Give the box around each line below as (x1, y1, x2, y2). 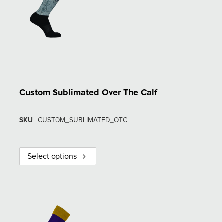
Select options (27, 152, 77, 160)
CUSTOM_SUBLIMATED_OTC (38, 116, 127, 124)
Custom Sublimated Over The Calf (19, 88, 157, 97)
